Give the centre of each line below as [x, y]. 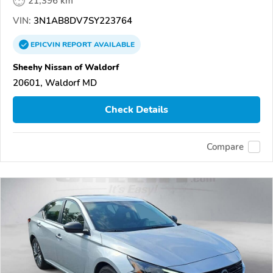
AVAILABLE [113, 45]
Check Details [136, 109]
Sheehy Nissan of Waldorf [66, 67]
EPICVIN [46, 45]
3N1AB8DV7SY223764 [82, 21]
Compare [225, 147]
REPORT [77, 45]
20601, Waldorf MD [55, 83]
